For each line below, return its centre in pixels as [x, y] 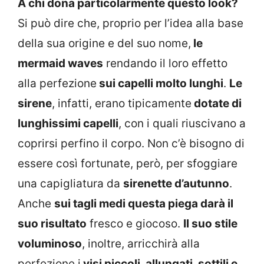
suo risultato [52, 224]
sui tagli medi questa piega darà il [144, 204]
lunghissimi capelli [68, 124]
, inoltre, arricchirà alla [141, 244]
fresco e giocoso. [135, 224]
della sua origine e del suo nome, [104, 44]
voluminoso [50, 244]
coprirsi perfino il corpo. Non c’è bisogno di [131, 144]
